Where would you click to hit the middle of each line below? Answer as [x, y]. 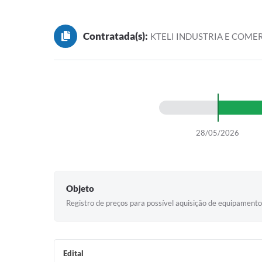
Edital [73, 253]
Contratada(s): [116, 36]
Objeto [80, 188]
